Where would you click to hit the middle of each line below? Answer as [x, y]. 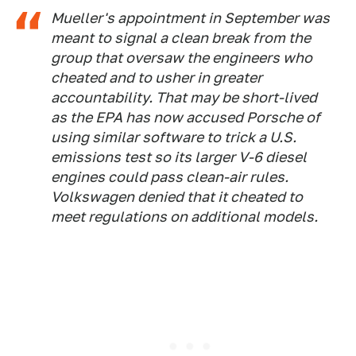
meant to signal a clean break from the [181, 38]
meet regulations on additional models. [184, 217]
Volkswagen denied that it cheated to [177, 197]
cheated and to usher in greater [157, 77]
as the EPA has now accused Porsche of [186, 117]
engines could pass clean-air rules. [170, 177]
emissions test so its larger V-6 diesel [179, 157]
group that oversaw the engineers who [182, 58]
